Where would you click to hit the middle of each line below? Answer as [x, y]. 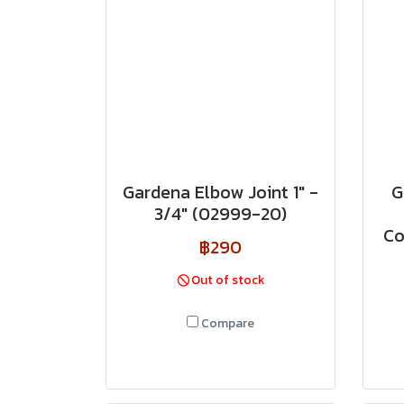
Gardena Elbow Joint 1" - [220, 192]
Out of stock [229, 280]
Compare [228, 323]
